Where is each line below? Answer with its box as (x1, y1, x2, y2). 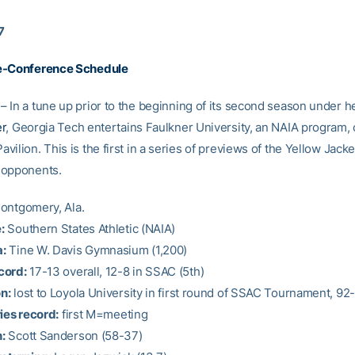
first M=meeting (59, 307, 148, 322)
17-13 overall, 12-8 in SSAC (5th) (26, 264, 204, 279)
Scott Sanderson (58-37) (5, 328, 143, 343)
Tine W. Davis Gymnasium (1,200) (6, 242, 188, 258)
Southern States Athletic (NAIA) (4, 221, 176, 236)
